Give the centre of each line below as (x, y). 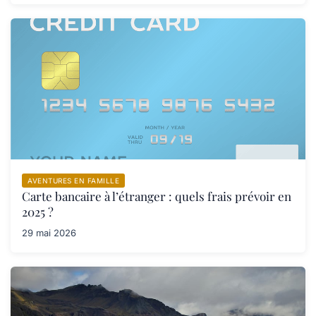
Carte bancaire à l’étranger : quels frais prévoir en (157, 196)
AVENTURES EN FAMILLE (73, 180)
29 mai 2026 (49, 232)
